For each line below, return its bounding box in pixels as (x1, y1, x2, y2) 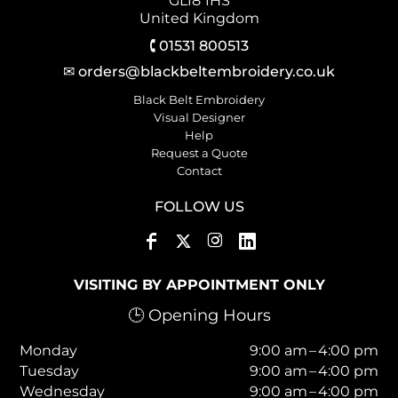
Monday (20, 341, 78, 359)
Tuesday (20, 362, 80, 379)
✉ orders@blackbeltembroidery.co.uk (63, 62, 335, 80)
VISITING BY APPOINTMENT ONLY (73, 275, 325, 293)
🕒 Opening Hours (127, 305, 271, 325)
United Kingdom (139, 9, 259, 27)
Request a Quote (150, 145, 248, 160)
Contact (176, 163, 222, 178)
